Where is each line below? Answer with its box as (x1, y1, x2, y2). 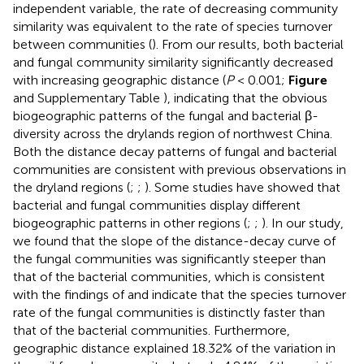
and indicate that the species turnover (128, 286, 346, 302)
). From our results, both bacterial (152, 36, 344, 52)
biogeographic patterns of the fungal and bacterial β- (13, 107, 318, 123)
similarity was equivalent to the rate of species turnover (13, 18, 332, 34)
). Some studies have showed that (145, 179, 340, 195)
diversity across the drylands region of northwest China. (13, 125, 332, 141)
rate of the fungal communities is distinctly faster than (13, 304, 325, 320)
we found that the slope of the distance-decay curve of (13, 232, 336, 249)
